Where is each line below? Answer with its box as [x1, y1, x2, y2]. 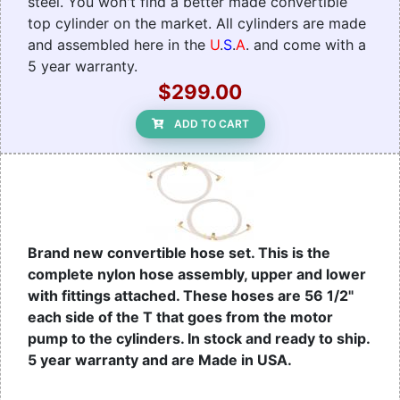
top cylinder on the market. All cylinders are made [28, 14, 366, 33]
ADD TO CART [173, 117, 249, 131]
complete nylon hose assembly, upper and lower [28, 265, 366, 284]
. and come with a [246, 36, 366, 54]
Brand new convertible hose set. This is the [28, 244, 330, 262]
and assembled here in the [28, 36, 210, 54]
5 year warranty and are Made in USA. [28, 351, 292, 370]
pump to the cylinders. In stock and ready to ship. [28, 329, 370, 348]
